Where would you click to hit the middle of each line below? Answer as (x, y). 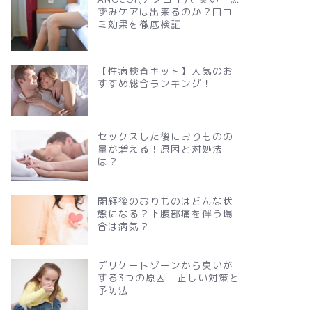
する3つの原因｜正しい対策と (168, 277)
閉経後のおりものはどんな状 (165, 201)
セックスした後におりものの (165, 136)
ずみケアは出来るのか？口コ (165, 12)
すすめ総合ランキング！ (155, 84)
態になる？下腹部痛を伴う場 (165, 214)
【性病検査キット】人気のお (165, 71)
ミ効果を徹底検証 (139, 24)
